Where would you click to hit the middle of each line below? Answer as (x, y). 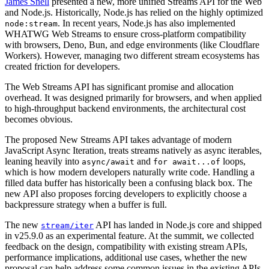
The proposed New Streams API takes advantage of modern (118, 140)
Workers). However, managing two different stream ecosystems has (132, 56)
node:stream (31, 24)
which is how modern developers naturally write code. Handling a (130, 172)
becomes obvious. (39, 119)
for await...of (187, 162)
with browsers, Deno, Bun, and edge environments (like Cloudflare (132, 45)
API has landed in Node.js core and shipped (178, 225)
